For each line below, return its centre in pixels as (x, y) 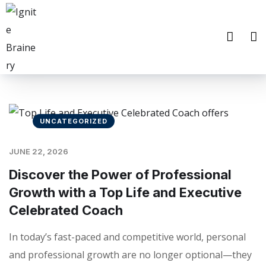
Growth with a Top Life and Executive (125, 192)
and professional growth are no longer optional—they (130, 255)
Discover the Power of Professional (120, 175)
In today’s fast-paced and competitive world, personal (127, 237)
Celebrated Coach (66, 210)
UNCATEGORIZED (74, 121)
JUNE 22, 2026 (39, 151)
